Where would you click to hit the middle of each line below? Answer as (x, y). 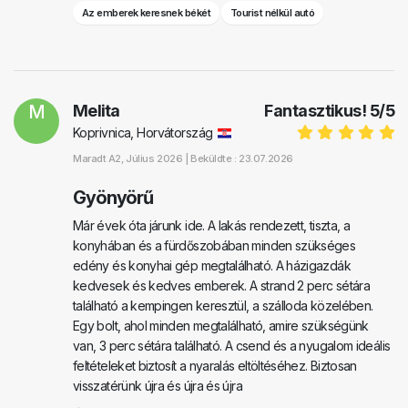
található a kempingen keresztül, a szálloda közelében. (223, 306)
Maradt (91, 159)
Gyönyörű (113, 198)
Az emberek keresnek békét (146, 13)
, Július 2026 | (156, 159)
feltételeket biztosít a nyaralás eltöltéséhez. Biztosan (215, 366)
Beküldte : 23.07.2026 (242, 159)
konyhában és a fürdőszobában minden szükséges (214, 246)
